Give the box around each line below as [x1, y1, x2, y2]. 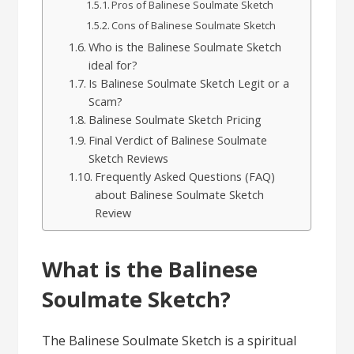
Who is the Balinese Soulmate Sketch [88, 40, 282, 55]
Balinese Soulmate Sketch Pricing [88, 112, 262, 127]
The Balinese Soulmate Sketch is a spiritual [42, 332, 297, 349]
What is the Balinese [42, 254, 258, 284]
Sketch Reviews [88, 151, 169, 166]
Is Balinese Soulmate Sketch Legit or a [88, 76, 290, 91]
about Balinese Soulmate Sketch [95, 187, 265, 202]
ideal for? [88, 58, 138, 73]
